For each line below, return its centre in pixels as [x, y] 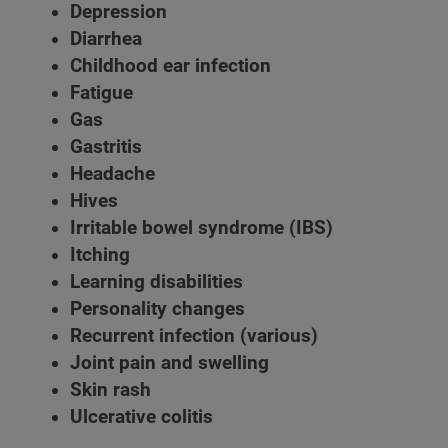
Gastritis [106, 147]
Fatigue [101, 93]
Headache [112, 174]
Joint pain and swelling [169, 363]
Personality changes [157, 309]
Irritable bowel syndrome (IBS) [201, 228]
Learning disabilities [156, 282]
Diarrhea [106, 39]
